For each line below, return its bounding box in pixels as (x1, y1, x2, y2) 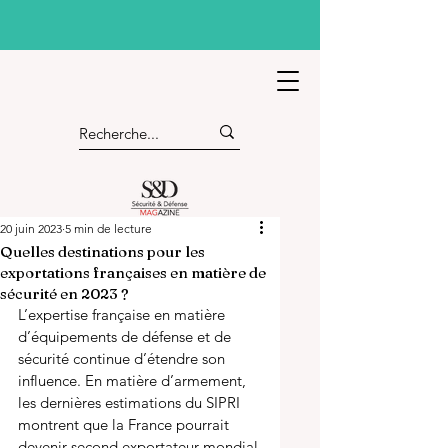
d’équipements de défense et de (18, 327, 235, 346)
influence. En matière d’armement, (18, 371, 250, 390)
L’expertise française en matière (18, 305, 229, 324)
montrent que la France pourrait (18, 415, 233, 434)
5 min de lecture (65, 221, 152, 236)
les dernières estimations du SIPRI (18, 393, 244, 412)
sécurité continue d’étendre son (18, 349, 229, 368)
